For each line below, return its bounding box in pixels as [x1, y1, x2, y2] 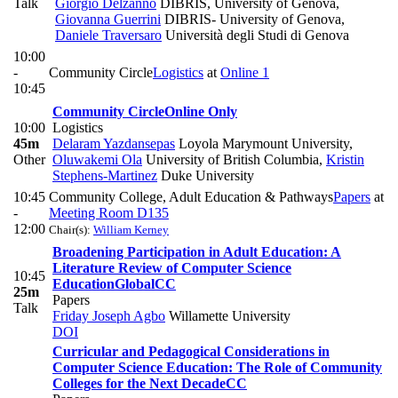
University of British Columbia [142, 152, 319, 168]
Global [115, 276, 155, 292]
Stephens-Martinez [52, 168, 157, 184]
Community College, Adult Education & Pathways [49, 189, 333, 205]
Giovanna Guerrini [55, 12, 161, 28]
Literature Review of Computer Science [52, 260, 291, 276]
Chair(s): [49, 223, 93, 237]
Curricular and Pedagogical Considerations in [52, 344, 330, 360]
